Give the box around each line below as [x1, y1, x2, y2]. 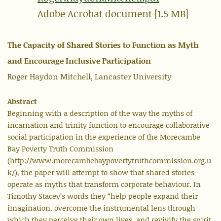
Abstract [7, 96, 37, 107]
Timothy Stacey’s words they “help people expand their [7, 190, 198, 202]
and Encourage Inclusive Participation [7, 55, 151, 67]
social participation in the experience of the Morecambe [7, 131, 200, 143]
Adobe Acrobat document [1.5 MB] [37, 6, 188, 21]
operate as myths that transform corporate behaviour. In [7, 179, 201, 190]
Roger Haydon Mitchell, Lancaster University [7, 71, 172, 82]
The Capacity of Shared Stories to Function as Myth [7, 39, 199, 51]
